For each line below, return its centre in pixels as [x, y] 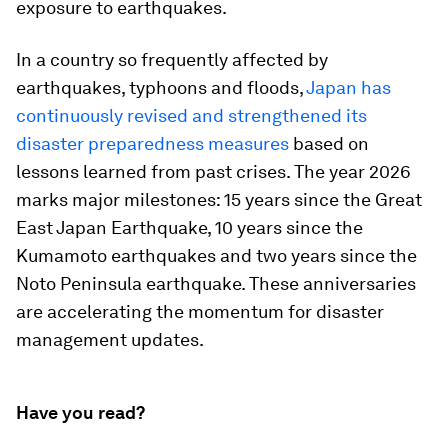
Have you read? [80, 412]
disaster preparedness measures [152, 143]
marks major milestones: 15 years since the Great [219, 199]
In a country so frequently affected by [172, 59]
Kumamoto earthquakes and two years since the [216, 255]
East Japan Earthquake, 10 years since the [189, 227]
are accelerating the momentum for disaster [200, 311]
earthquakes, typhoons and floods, [161, 87]
